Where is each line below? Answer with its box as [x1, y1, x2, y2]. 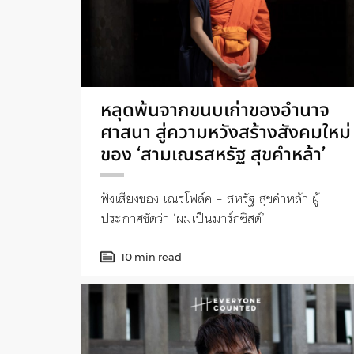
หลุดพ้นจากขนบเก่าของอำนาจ [100, 97, 330, 121]
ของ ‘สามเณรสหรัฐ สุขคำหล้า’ [100, 141, 326, 165]
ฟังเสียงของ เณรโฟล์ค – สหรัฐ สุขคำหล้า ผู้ [100, 187, 319, 209]
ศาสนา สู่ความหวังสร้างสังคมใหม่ [100, 119, 351, 143]
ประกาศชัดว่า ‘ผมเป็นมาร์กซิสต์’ [100, 207, 265, 228]
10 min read [121, 250, 182, 263]
